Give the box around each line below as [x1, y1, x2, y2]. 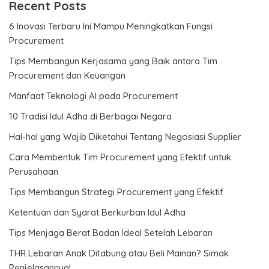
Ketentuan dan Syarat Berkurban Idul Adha [9, 206, 186, 218]
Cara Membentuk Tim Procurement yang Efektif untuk [9, 151, 231, 163]
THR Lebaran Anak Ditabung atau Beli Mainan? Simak [9, 247, 229, 259]
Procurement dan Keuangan [9, 69, 125, 81]
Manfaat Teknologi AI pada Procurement [9, 89, 178, 101]
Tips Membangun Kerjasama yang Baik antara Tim [9, 55, 217, 67]
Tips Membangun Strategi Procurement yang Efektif [9, 186, 223, 198]
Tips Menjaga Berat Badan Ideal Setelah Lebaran [9, 226, 213, 238]
